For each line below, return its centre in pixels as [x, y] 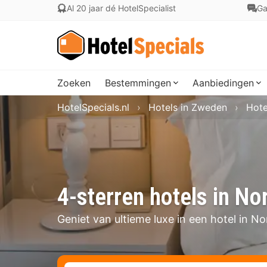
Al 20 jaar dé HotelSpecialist [121, 8]
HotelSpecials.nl [93, 107]
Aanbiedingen [223, 83]
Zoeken [74, 83]
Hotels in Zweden [188, 107]
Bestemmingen [138, 83]
